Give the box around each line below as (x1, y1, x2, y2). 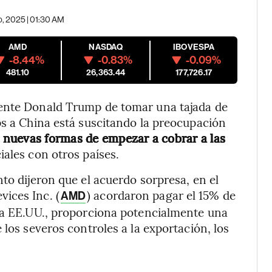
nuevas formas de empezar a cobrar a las (2, 130, 226, 146)
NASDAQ (89, 42, 123, 52)
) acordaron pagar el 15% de (87, 187, 236, 203)
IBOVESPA (172, 42, 215, 52)
